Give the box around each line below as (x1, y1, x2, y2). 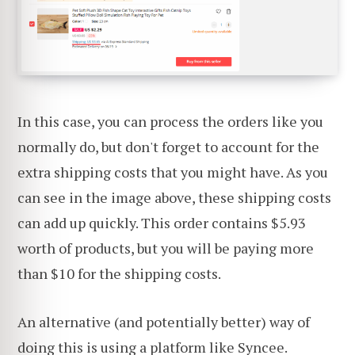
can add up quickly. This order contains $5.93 (17, 212, 306, 232)
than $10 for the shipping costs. (17, 263, 221, 283)
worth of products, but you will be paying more (17, 238, 314, 258)
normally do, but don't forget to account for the (17, 136, 319, 156)
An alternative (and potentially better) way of (17, 312, 310, 332)
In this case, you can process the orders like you (17, 111, 323, 131)
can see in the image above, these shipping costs (17, 187, 331, 207)
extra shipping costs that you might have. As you (17, 162, 328, 181)
